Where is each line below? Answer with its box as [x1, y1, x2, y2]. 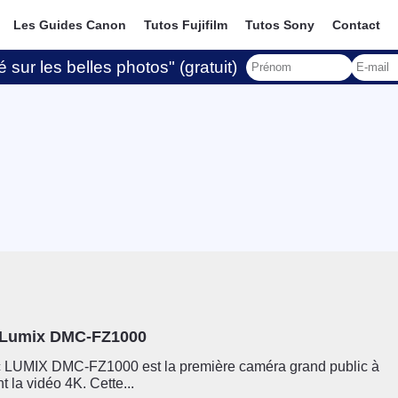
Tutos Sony [245, 18, 315, 32]
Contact [332, 18, 381, 32]
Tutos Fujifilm [144, 18, 228, 32]
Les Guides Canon [13, 18, 127, 32]
